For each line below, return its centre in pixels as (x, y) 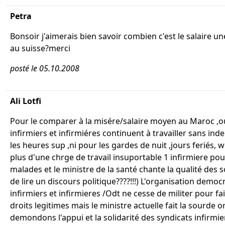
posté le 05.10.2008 (45, 68)
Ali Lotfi (26, 101)
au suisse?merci (40, 48)
